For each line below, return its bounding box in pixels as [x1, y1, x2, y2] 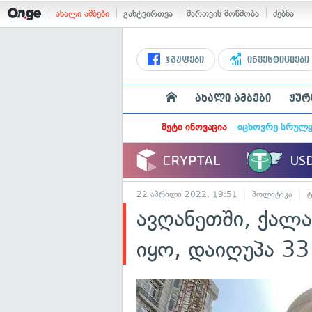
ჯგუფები [163, 55, 204, 65]
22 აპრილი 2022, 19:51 [136, 189, 237, 199]
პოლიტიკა [252, 189, 292, 199]
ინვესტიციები [244, 55, 309, 65]
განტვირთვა [123, 8, 173, 19]
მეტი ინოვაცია [161, 121, 226, 133]
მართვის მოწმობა [187, 8, 259, 19]
